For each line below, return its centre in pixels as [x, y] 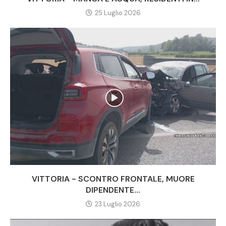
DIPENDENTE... [113, 190]
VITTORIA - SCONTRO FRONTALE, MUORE [113, 179]
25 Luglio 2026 [118, 13]
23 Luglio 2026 [118, 204]
